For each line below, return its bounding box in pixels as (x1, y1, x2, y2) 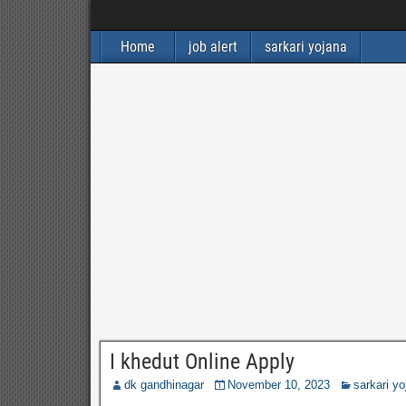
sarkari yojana (264, 38, 347, 55)
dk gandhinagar (123, 378, 204, 391)
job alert (188, 38, 237, 55)
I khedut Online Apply (109, 349, 295, 374)
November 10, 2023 (227, 378, 330, 391)
